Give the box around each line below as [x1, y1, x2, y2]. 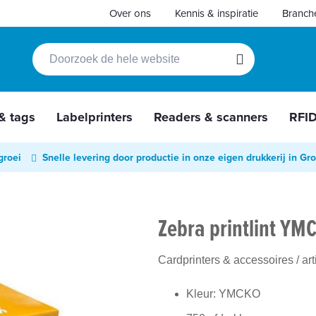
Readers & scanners [154, 107, 268, 126]
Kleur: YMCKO [186, 288, 260, 300]
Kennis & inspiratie [175, 6, 258, 20]
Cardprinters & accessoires [158, 254, 293, 267]
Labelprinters [56, 107, 133, 126]
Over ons [109, 6, 151, 20]
